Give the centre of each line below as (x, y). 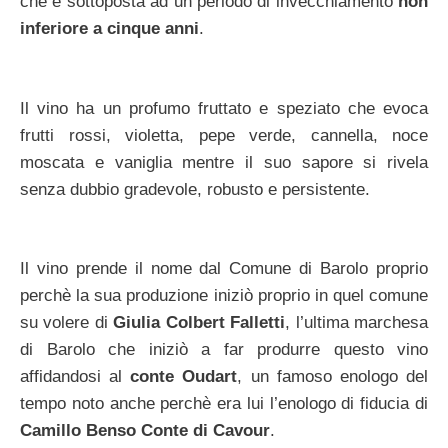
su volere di (67, 323)
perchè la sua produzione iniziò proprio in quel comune (224, 296)
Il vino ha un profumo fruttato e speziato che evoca (224, 108)
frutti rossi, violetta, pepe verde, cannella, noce (224, 135)
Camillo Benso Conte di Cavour (145, 431)
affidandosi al (75, 377)
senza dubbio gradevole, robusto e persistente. (195, 189)
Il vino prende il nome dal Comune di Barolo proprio (224, 269)
